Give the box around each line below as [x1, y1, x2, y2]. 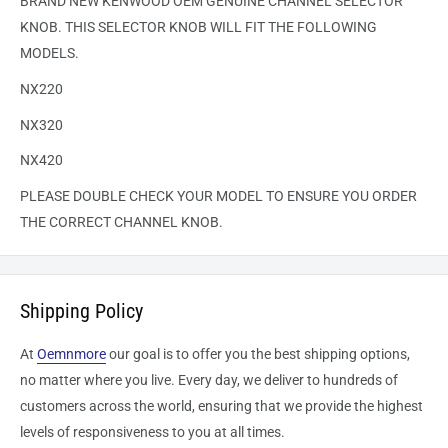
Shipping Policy [20, 299, 143, 324]
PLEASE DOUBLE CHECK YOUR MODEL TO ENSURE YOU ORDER [20, 188, 417, 205]
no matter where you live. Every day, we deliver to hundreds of [20, 372, 398, 389]
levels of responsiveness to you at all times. [20, 424, 285, 441]
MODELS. [20, 45, 79, 62]
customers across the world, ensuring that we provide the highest [20, 398, 423, 415]
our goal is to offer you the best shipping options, [106, 346, 410, 363]
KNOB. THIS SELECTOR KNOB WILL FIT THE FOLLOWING [20, 19, 377, 36]
